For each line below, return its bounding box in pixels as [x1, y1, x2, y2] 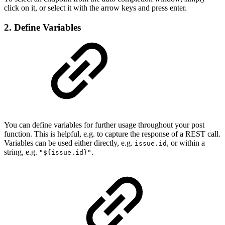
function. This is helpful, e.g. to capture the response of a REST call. [4, 129, 220, 138]
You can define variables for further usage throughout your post [4, 120, 204, 129]
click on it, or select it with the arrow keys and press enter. [4, 4, 187, 13]
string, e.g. [4, 147, 39, 156]
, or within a [167, 138, 205, 147]
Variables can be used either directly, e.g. [4, 138, 135, 147]
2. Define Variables [4, 22, 81, 33]
